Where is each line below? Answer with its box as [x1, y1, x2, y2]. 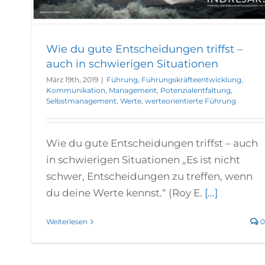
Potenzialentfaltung [160, 86, 231, 95]
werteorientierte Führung [145, 96, 236, 106]
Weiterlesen [46, 217, 88, 227]
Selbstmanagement [46, 96, 117, 106]
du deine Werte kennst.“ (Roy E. [46, 187, 205, 199]
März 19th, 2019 [46, 75, 98, 85]
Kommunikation [46, 86, 105, 95]
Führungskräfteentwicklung [141, 75, 241, 85]
